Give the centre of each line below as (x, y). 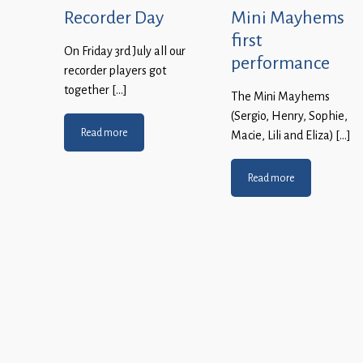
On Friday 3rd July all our (125, 51)
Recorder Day (114, 17)
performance (280, 63)
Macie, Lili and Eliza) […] (291, 136)
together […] (96, 90)
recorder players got (115, 71)
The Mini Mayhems (280, 97)
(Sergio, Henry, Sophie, (289, 116)
